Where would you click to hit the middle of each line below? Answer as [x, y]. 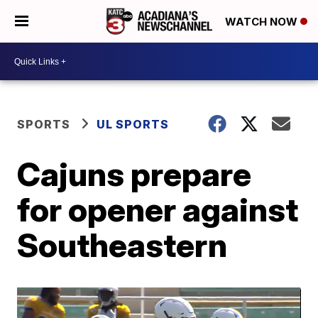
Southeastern [122, 245]
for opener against [158, 209]
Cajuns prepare [135, 174]
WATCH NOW [263, 22]
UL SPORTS [133, 124]
